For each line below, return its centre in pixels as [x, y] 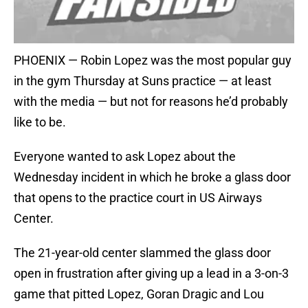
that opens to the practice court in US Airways [138, 198]
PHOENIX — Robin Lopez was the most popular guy [153, 60]
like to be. [40, 122]
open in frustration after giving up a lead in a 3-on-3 [151, 274]
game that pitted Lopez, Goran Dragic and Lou [139, 294]
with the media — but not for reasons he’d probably [151, 102]
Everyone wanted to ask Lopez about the [125, 157]
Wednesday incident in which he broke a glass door [152, 177]
